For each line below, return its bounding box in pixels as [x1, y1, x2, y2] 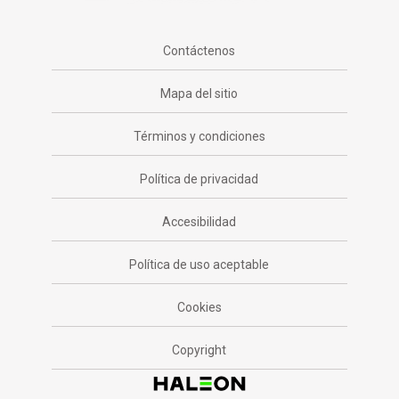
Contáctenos [163, 43, 236, 58]
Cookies [176, 299, 222, 314]
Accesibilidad [162, 214, 237, 229]
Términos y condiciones [133, 128, 265, 143]
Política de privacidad [140, 171, 259, 186]
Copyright [172, 342, 227, 357]
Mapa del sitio [160, 85, 239, 101]
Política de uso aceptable [129, 256, 270, 272]
